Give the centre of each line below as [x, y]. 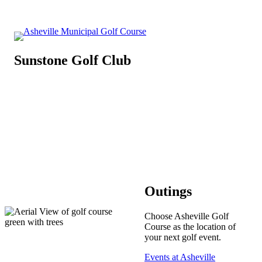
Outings [168, 191]
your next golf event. [183, 237]
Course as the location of [190, 226]
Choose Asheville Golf [187, 216]
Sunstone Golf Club [73, 60]
